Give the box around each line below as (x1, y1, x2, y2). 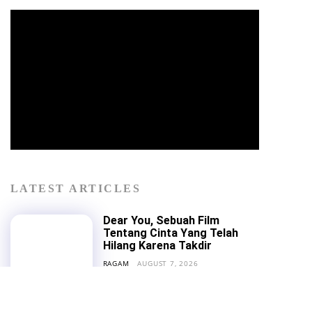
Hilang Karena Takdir (102, 238, 212, 252)
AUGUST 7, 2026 (137, 258, 198, 268)
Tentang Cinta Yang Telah (102, 226, 238, 240)
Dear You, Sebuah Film (102, 213, 219, 227)
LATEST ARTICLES (10, 182, 141, 194)
